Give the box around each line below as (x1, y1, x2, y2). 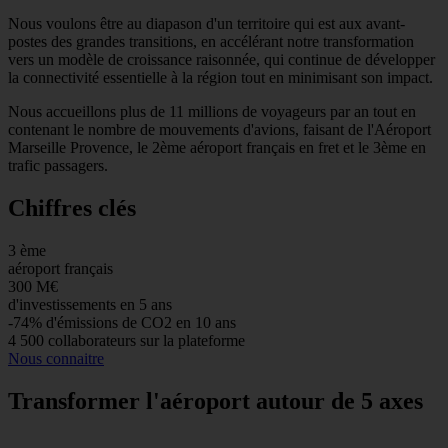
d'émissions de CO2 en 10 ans (46, 314, 236, 332)
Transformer (8, 388, 140, 415)
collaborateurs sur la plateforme (48, 332, 245, 350)
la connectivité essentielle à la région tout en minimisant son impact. (8, 69, 433, 87)
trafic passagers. (8, 157, 108, 175)
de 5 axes (331, 388, 423, 415)
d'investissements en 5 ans (8, 296, 172, 314)
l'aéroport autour (146, 388, 325, 415)
